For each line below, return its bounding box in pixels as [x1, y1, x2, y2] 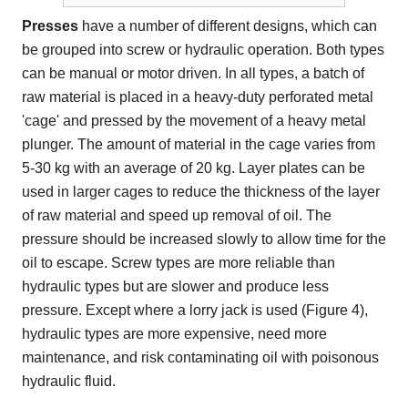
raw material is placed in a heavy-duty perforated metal [22, 89, 373, 106]
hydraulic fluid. [22, 373, 116, 390]
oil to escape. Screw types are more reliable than [22, 255, 335, 271]
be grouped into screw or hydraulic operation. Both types [22, 42, 384, 58]
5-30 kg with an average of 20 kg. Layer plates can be [22, 160, 365, 177]
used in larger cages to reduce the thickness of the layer [22, 184, 380, 200]
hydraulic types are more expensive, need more [22, 326, 327, 342]
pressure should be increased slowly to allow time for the [22, 231, 386, 248]
